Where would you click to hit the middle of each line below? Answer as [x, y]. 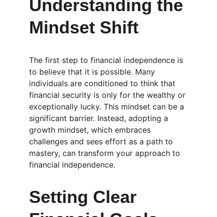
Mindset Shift [84, 27]
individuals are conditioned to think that [103, 83]
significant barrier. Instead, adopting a [100, 118]
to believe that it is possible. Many [93, 72]
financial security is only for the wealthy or [108, 95]
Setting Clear [85, 197]
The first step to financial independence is [107, 60]
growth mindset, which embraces [91, 130]
